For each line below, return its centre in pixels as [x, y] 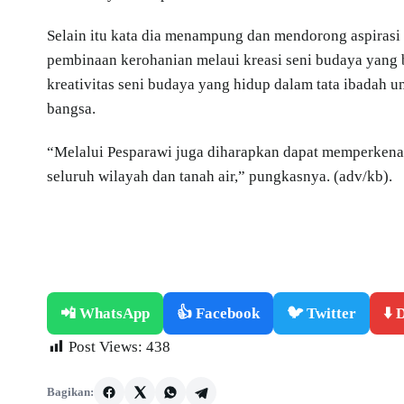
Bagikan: [70, 392]
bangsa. [71, 109]
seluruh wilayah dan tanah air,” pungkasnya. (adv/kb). [220, 176]
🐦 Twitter [321, 314]
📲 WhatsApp [105, 314]
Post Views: [106, 347]
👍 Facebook [218, 314]
